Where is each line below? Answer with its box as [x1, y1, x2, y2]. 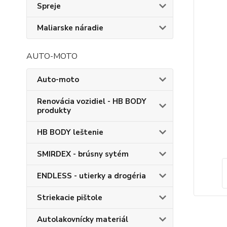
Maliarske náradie [37, 23, 103, 33]
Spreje [37, 1, 61, 11]
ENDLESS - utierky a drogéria [37, 171, 146, 181]
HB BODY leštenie [37, 127, 103, 137]
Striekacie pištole [37, 193, 102, 203]
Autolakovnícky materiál [37, 214, 128, 224]
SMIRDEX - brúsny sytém [37, 149, 129, 159]
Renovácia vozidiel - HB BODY [37, 96, 146, 106]
